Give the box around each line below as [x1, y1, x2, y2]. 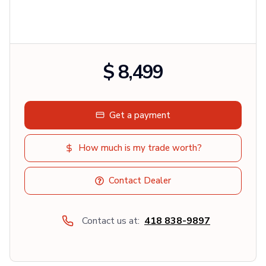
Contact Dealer [109, 174, 171, 186]
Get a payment [109, 109, 170, 121]
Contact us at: [82, 214, 140, 227]
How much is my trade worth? [78, 141, 202, 154]
